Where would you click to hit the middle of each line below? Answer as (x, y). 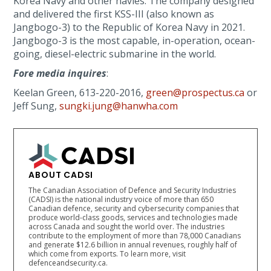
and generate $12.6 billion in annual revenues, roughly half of (133, 245)
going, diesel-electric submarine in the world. (115, 54)
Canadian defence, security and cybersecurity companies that (134, 208)
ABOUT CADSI (61, 175)
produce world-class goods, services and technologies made (133, 217)
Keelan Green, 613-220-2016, (80, 93)
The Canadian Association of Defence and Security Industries (132, 190)
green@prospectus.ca (195, 93)
